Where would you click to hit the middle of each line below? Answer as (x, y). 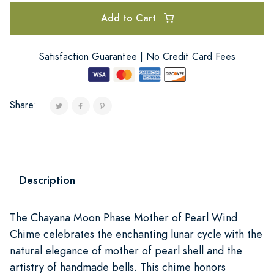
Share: (23, 105)
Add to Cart (130, 18)
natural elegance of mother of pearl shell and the (126, 250)
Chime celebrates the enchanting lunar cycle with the (136, 234)
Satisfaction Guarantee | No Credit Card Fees (137, 57)
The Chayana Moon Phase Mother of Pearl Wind (124, 217)
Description (47, 180)
